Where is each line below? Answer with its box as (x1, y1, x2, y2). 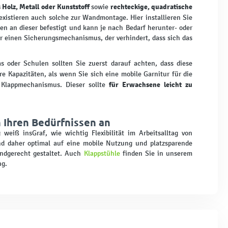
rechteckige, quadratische (110, 2, 192, 11)
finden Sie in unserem (120, 149, 192, 158)
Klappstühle (83, 149, 120, 158)
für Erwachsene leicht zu (108, 79, 193, 89)
